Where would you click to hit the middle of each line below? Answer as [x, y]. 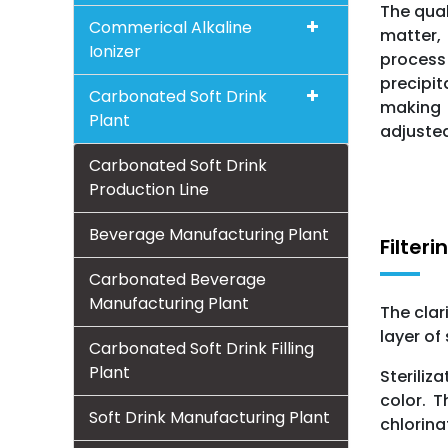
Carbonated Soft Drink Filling [201, 348]
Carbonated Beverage [177, 279]
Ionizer [115, 51]
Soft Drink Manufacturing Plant [209, 417]
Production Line [149, 189]
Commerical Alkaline [170, 27]
